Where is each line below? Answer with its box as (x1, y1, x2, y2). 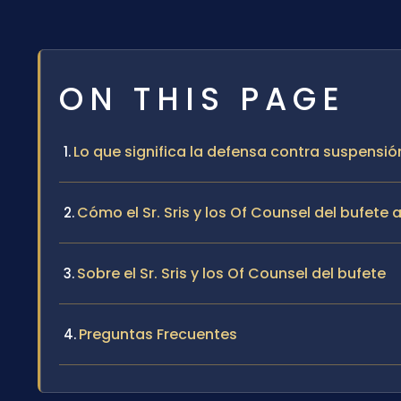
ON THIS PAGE (59, 76, 346, 121)
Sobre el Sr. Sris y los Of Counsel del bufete (77, 262, 386, 284)
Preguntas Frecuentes (79, 323, 237, 345)
